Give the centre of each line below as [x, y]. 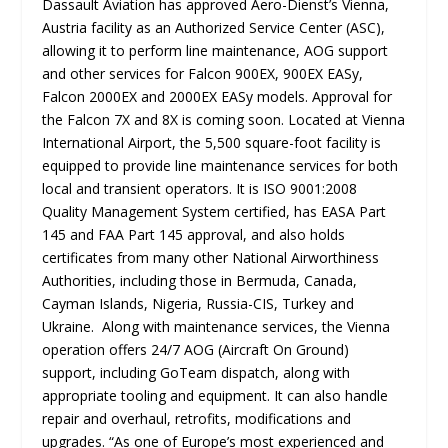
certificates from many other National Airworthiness [211, 257]
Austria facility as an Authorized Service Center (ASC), [214, 27]
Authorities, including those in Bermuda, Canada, [200, 280]
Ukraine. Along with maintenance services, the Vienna [216, 326]
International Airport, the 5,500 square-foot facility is [212, 142]
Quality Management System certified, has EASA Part [214, 211]
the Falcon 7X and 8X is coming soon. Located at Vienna [224, 119]
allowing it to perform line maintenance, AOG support [215, 50]
